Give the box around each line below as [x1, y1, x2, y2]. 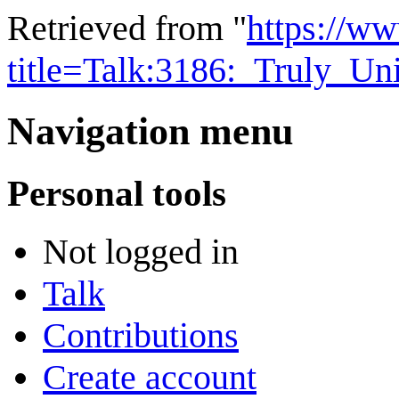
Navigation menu [7, 109, 293, 153]
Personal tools [7, 172, 226, 214]
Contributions [43, 315, 239, 356]
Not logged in [43, 232, 239, 273]
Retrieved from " [7, 7, 247, 48]
